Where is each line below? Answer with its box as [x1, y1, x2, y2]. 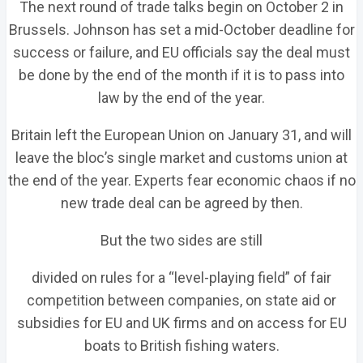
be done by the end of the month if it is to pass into [19, 66, 344, 83]
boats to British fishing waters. [83, 337, 280, 354]
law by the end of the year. [98, 89, 265, 106]
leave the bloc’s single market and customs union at [15, 149, 348, 166]
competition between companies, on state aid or [27, 292, 336, 309]
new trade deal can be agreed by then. [60, 194, 303, 211]
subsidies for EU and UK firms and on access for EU [16, 314, 347, 331]
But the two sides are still [100, 232, 263, 249]
